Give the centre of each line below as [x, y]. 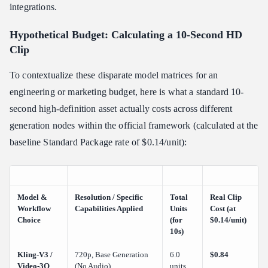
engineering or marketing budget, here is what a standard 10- [127, 92]
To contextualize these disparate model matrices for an [114, 75]
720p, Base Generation [112, 255]
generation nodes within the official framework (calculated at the [134, 126]
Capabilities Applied [109, 209]
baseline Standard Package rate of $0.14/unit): [98, 142]
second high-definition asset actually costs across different [121, 109]
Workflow [34, 209]
